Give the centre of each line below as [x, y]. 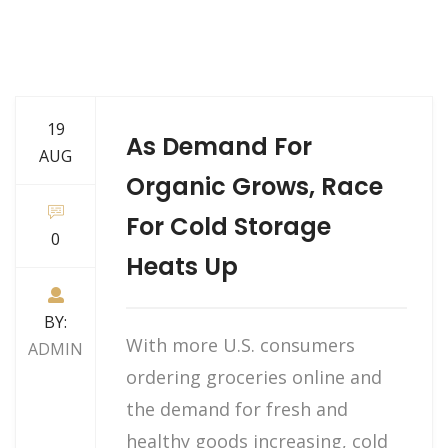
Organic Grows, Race [254, 186]
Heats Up [182, 266]
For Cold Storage [228, 226]
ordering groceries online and [254, 377]
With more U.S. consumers [240, 345]
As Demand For [219, 146]
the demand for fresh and [237, 409]
